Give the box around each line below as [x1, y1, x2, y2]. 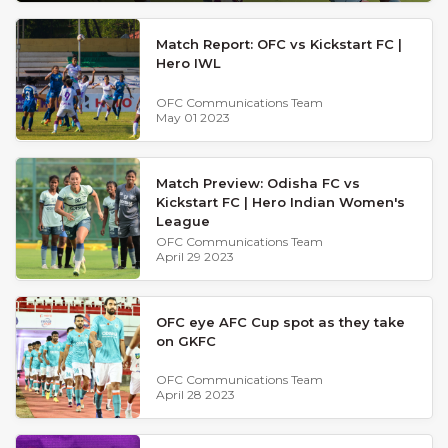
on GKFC [156, 332, 216, 349]
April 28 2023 [156, 387, 235, 403]
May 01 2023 [156, 109, 230, 125]
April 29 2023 [156, 248, 234, 264]
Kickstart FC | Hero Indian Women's [156, 193, 405, 210]
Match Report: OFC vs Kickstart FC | [156, 36, 402, 52]
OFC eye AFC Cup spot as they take [156, 313, 405, 330]
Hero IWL [156, 55, 221, 71]
